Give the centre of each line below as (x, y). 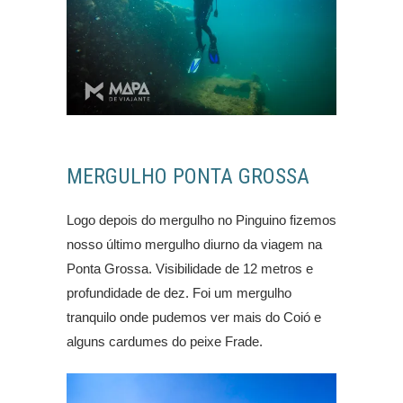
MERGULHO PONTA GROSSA (188, 177)
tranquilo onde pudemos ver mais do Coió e (194, 318)
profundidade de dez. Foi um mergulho (179, 293)
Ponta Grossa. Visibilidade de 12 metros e (190, 269)
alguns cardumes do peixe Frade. (165, 342)
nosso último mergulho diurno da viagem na (194, 245)
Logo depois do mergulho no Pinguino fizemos (201, 220)
